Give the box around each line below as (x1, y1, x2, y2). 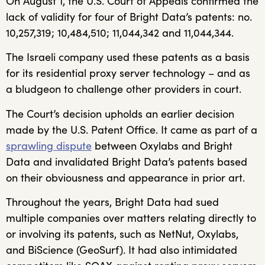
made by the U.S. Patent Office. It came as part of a (6, 122, 257, 137)
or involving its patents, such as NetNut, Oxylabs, (6, 227, 238, 241)
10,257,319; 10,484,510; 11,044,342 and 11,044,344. (6, 25, 237, 40)
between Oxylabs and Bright (92, 138, 232, 153)
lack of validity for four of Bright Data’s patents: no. (6, 9, 252, 24)
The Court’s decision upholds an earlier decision (6, 106, 234, 121)
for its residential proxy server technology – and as (6, 66, 250, 80)
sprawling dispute (6, 138, 92, 153)
